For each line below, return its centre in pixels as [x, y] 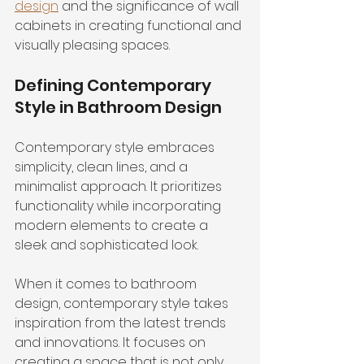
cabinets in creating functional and [130, 26]
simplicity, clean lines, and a [103, 167]
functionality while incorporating [119, 206]
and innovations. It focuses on [112, 342]
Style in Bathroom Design [118, 107]
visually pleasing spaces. [92, 45]
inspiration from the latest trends [122, 323]
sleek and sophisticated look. [106, 245]
